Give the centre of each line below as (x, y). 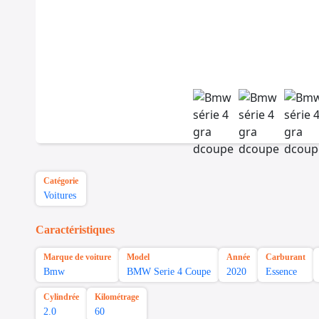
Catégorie (61, 181)
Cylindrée (61, 297)
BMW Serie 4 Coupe (169, 272)
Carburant (286, 257)
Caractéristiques (75, 230)
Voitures (60, 196)
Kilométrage (117, 297)
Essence (281, 272)
